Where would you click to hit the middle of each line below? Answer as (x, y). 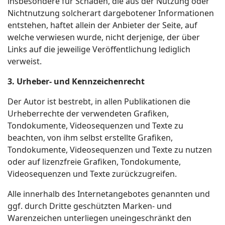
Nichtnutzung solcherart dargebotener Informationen (111, 13)
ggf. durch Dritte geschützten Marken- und (90, 206)
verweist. (25, 61)
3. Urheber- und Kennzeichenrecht (76, 81)
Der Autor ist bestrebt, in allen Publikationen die (99, 101)
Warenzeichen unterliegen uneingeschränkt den (99, 218)
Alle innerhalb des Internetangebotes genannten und (109, 194)
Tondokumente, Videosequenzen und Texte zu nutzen (110, 150)
